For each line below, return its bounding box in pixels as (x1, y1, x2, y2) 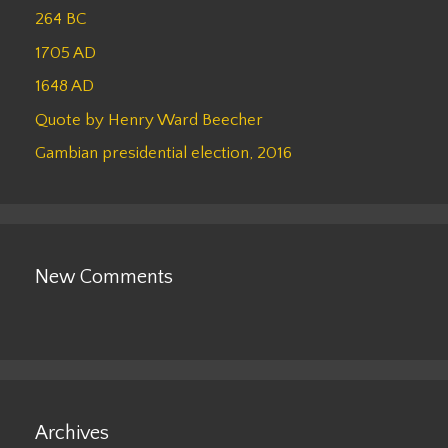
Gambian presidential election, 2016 (35, 144, 292, 163)
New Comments (35, 266, 173, 289)
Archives (35, 422, 109, 445)
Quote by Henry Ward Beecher (35, 110, 263, 129)
